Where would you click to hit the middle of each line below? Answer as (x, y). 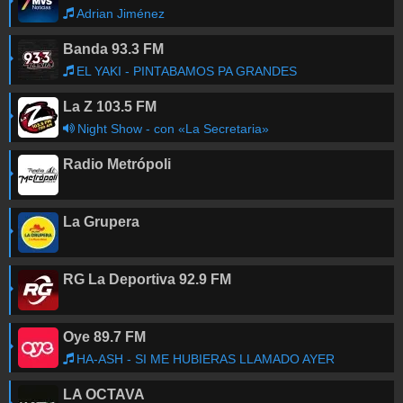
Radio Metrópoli (117, 164)
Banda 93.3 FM (113, 49)
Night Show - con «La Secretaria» (173, 129)
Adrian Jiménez (121, 13)
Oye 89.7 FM (104, 337)
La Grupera (101, 222)
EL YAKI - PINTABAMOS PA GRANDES (187, 71)
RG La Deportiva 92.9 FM (147, 279)
